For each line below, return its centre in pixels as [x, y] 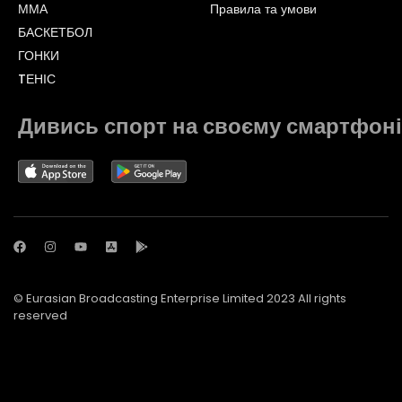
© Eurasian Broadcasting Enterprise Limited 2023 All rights [180, 298]
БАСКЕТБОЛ [55, 32]
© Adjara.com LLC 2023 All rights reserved [134, 380]
